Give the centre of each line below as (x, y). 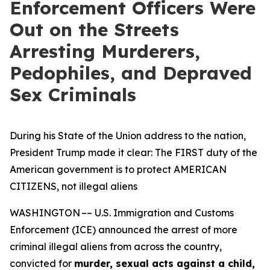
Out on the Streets (94, 30)
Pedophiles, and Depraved (131, 73)
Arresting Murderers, (105, 51)
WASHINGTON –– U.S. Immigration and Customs (122, 213)
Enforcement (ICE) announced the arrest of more (124, 230)
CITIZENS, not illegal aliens (74, 186)
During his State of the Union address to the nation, (128, 136)
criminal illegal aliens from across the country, (116, 246)
